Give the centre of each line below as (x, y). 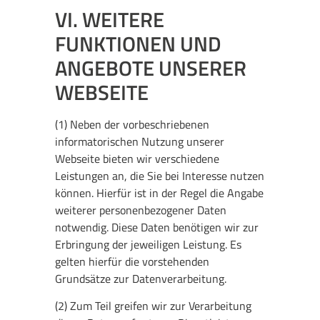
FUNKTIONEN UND (139, 43)
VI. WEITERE (110, 19)
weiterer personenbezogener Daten (141, 210)
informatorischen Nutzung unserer (140, 141)
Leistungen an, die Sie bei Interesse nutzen (160, 175)
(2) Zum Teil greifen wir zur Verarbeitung (154, 306)
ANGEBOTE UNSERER (151, 67)
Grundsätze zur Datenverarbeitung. (141, 278)
